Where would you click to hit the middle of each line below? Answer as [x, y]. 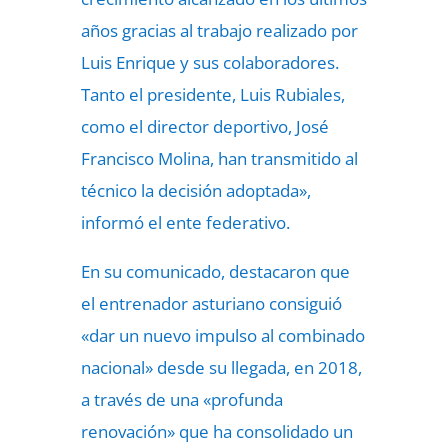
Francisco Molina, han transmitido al [219, 158]
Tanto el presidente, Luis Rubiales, [212, 94]
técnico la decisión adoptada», [195, 190]
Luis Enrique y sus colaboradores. [209, 62]
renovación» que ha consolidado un [216, 431]
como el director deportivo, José [204, 126]
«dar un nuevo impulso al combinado [222, 335]
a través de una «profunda [181, 399]
